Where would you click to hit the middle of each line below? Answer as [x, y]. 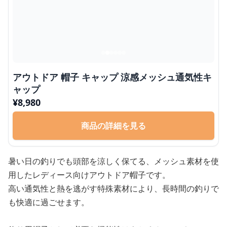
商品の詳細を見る [113, 126]
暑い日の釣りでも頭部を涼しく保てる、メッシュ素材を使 [113, 161]
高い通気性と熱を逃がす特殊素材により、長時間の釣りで [113, 189]
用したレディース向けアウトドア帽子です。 [89, 175]
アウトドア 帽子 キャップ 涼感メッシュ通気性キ [112, 77]
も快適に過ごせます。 [49, 202]
